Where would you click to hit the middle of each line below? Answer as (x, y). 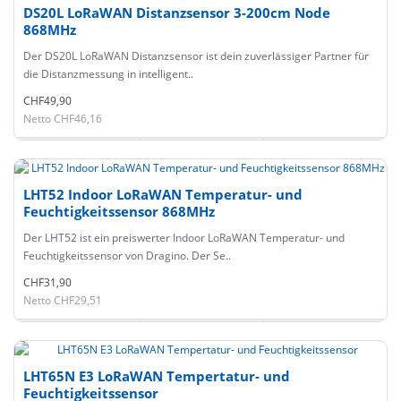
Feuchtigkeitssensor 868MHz (119, 211)
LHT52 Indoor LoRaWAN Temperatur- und (163, 194)
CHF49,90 (47, 101)
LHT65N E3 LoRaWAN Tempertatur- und (157, 376)
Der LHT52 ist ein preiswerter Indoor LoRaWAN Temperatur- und (184, 238)
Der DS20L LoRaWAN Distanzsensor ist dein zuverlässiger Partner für (196, 56)
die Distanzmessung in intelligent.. (108, 74)
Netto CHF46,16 (63, 119)
